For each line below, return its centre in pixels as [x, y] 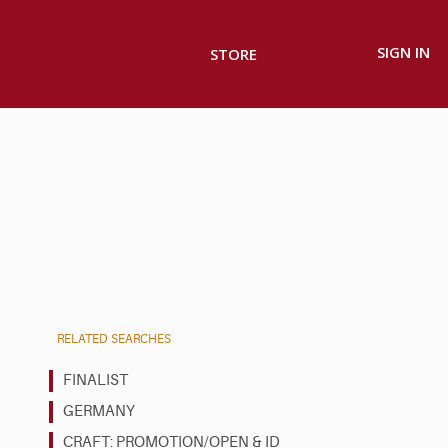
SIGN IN [403, 52]
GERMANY [99, 411]
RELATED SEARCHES [114, 338]
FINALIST [95, 380]
